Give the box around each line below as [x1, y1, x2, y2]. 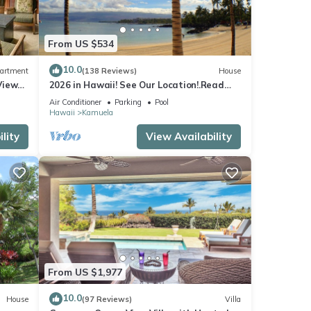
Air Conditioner [49, 97, 101, 108]
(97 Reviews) [81, 294, 132, 304]
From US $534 [47, 37, 114, 50]
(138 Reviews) [81, 65, 137, 76]
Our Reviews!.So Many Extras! [49, 92, 180, 103]
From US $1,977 [47, 265, 122, 278]
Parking [114, 97, 142, 108]
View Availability [146, 130, 232, 144]
